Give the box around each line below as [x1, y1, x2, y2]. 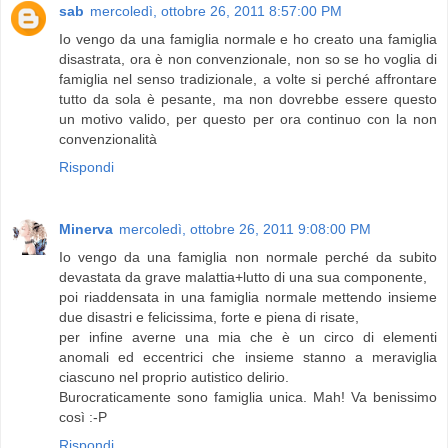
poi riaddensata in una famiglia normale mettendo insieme [59, 288, 437, 305]
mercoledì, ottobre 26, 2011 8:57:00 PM [90, 2, 342, 19]
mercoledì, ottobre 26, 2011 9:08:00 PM [119, 220, 371, 237]
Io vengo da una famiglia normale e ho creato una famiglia [59, 30, 437, 47]
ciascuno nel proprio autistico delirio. [59, 368, 289, 385]
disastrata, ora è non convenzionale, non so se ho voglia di [59, 50, 437, 67]
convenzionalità [59, 130, 157, 147]
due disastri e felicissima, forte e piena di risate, [59, 308, 359, 325]
